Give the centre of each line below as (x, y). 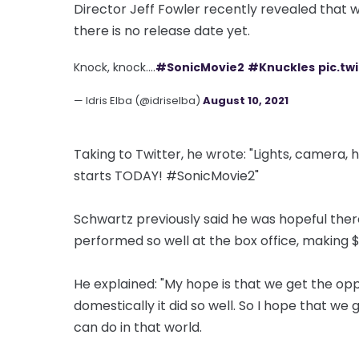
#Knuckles (281, 67)
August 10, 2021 (246, 100)
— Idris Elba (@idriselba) (138, 100)
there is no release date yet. (162, 30)
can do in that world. (138, 327)
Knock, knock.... (115, 67)
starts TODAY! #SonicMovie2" (166, 175)
